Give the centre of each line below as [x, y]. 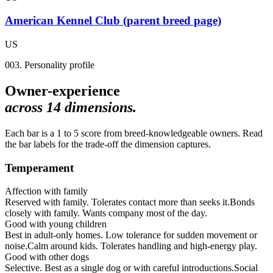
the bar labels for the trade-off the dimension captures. [108, 144]
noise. [16, 246]
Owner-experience [62, 91]
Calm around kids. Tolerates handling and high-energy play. [142, 246]
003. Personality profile [50, 65]
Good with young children [56, 224]
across [26, 108]
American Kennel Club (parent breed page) [113, 21]
